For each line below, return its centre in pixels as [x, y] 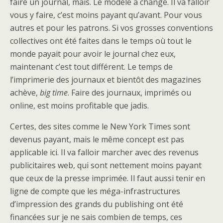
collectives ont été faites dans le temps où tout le [101, 41]
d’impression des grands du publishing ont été [97, 204]
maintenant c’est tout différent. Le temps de [91, 66]
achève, [25, 92]
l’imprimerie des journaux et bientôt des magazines [106, 79]
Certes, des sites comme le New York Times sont [100, 126]
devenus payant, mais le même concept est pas [97, 139]
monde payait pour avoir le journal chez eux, [93, 54]
